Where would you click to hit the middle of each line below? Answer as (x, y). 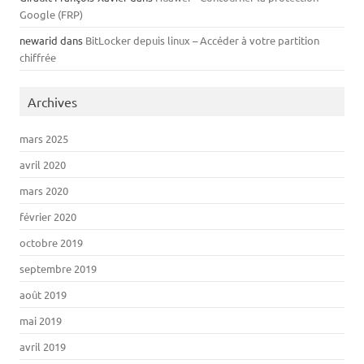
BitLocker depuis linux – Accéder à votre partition (202, 40)
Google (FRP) (51, 14)
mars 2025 (44, 139)
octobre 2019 (51, 243)
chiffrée (38, 57)
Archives (52, 102)
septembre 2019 (58, 269)
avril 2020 (43, 165)
